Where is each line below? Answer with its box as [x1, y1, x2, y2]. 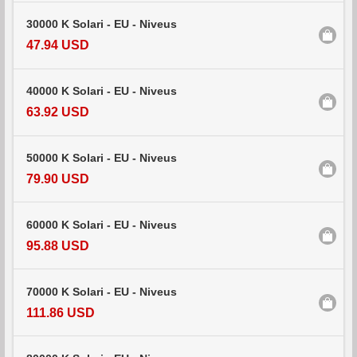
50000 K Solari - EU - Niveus [26, 151, 177, 164]
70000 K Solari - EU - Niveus [26, 285, 177, 298]
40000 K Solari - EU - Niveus [26, 85, 177, 98]
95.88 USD [26, 238, 89, 253]
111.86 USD [26, 305, 95, 320]
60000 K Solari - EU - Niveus [26, 218, 177, 231]
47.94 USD [26, 38, 89, 53]
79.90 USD [26, 172, 89, 186]
